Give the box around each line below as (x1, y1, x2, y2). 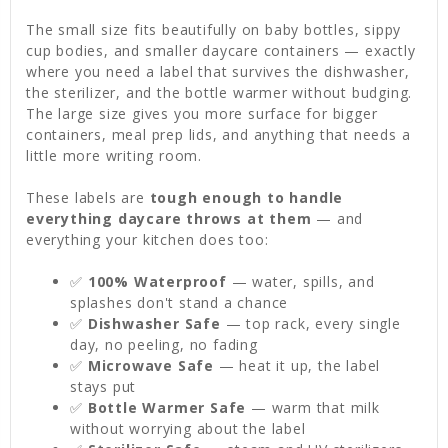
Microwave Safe (87, 356, 214, 376)
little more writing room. (26, 146, 203, 166)
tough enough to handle (149, 188, 344, 208)
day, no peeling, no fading (70, 335, 258, 355)
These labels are (26, 188, 150, 208)
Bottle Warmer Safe (87, 398, 247, 418)
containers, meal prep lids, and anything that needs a (26, 125, 411, 145)
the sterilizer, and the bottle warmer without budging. (26, 83, 413, 103)
